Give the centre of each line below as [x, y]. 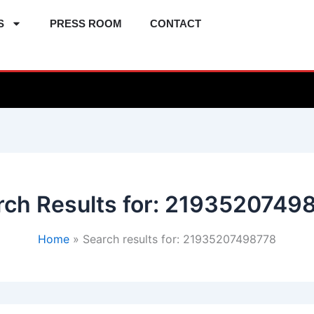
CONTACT [176, 23]
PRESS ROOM [86, 23]
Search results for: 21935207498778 [179, 239]
